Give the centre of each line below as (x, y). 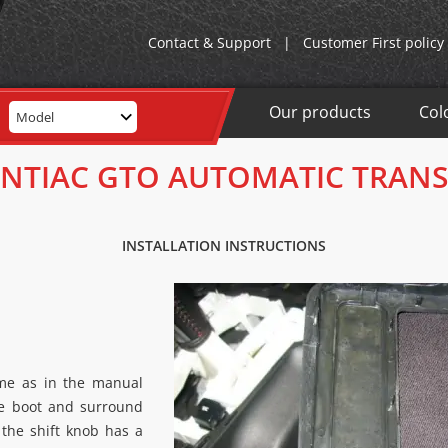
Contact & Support (209, 42)
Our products (320, 112)
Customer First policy (373, 42)
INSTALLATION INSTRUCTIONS (224, 245)
